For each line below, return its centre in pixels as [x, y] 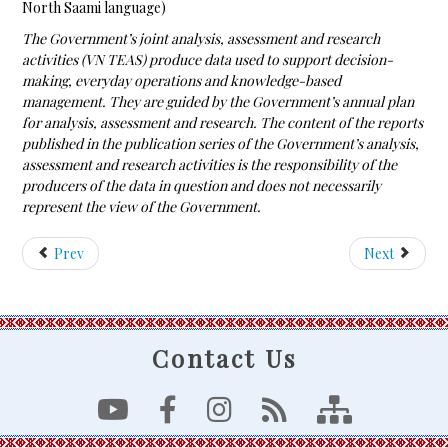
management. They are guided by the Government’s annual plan [218, 102]
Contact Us [224, 358]
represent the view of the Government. [142, 207]
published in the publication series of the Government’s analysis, [221, 144]
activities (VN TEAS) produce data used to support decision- [208, 60]
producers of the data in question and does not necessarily [202, 186]
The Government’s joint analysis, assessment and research [201, 39]
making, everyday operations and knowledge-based [182, 81]
